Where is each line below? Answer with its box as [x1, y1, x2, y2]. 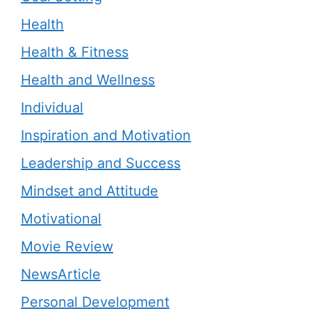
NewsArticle [21, 266, 101, 283]
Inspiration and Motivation [21, 127, 191, 144]
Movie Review [21, 238, 113, 255]
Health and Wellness [21, 72, 155, 88]
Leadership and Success [21, 155, 180, 171]
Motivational [21, 210, 101, 227]
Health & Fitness [21, 44, 128, 60]
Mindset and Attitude [21, 183, 158, 199]
